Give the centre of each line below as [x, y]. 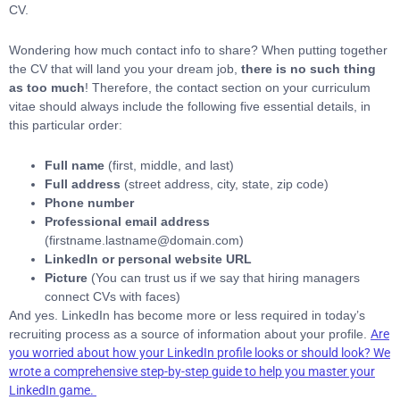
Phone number [91, 203]
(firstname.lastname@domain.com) [144, 240]
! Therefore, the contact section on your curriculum [228, 87]
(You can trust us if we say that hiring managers [225, 278]
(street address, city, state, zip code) [226, 184]
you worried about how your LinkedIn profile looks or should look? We [200, 353]
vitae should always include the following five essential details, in [190, 106]
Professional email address [127, 221]
